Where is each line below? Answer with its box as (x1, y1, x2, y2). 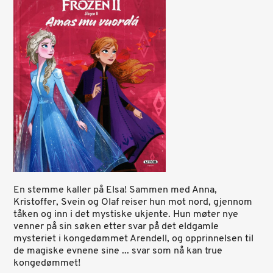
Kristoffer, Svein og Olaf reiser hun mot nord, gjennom (13, 196, 253, 208)
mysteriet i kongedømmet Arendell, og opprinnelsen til (13, 233, 254, 245)
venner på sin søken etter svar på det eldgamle (13, 221, 219, 233)
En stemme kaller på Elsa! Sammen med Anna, (13, 184, 218, 196)
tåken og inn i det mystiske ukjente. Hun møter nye (13, 208, 239, 221)
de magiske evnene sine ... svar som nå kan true (13, 245, 223, 257)
